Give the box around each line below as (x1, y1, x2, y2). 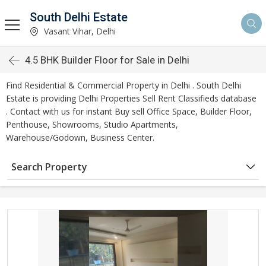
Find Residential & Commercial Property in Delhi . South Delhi (6, 80, 241, 91)
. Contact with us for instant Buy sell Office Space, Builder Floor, (6, 106, 252, 117)
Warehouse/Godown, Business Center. (6, 132, 154, 143)
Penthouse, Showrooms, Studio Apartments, (6, 119, 178, 130)
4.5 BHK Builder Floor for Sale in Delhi (25, 54, 189, 66)
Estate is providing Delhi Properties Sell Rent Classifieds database (6, 93, 256, 104)
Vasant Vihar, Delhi (42, 25, 116, 37)
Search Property (11, 160, 87, 173)
